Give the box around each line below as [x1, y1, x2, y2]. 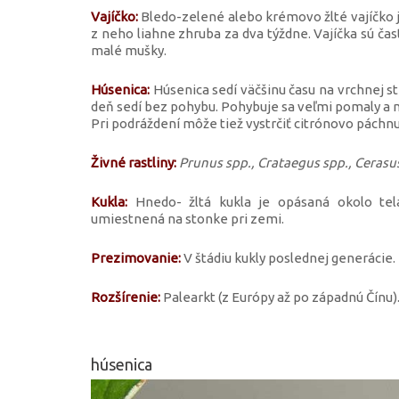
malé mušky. [91, 42, 167, 58]
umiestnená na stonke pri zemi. [91, 210, 284, 226]
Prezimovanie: [91, 249, 181, 265]
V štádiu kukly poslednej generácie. [181, 249, 395, 265]
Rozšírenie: [91, 289, 160, 305]
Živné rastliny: [91, 154, 176, 170]
